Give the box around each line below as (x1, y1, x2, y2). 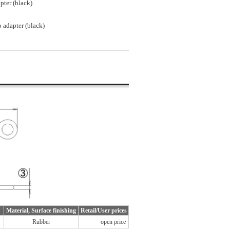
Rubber (32, 218, 50, 225)
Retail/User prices (80, 206, 127, 214)
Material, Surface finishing (6, 206, 76, 214)
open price (101, 218, 126, 225)
